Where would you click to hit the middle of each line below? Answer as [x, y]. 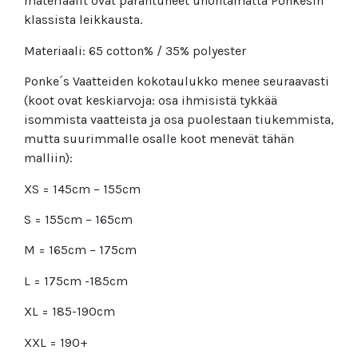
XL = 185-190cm [70, 312]
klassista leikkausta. [83, 20]
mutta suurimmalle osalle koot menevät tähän [159, 139]
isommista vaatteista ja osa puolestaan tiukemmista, [179, 120]
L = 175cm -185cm [76, 280]
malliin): [48, 158]
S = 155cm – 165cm [78, 219]
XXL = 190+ [56, 342]
